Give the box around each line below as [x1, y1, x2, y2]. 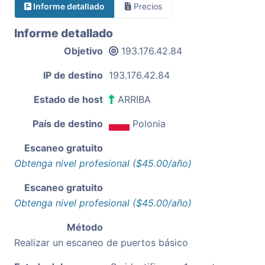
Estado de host [34, 93, 103, 105]
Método [67, 221, 103, 233]
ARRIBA [115, 93, 151, 105]
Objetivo [64, 44, 103, 57]
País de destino [33, 117, 103, 130]
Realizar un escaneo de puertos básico [14, 236, 188, 248]
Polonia [132, 117, 166, 130]
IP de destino [43, 69, 103, 81]
